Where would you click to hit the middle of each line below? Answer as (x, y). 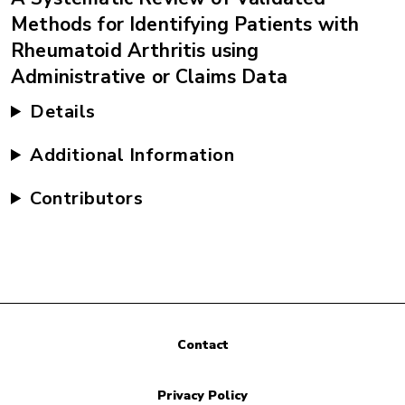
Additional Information (132, 155)
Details (63, 112)
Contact (202, 345)
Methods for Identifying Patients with (185, 24)
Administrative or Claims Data (149, 77)
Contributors (87, 198)
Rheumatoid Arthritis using (135, 51)
